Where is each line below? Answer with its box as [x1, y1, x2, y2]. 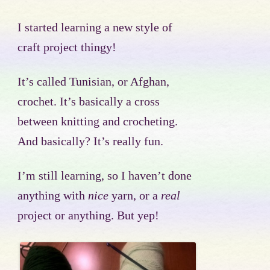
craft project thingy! [17, 41, 116, 54]
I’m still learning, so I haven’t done [17, 169, 192, 183]
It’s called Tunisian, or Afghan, [17, 75, 169, 89]
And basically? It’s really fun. [17, 135, 163, 148]
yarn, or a [108, 189, 161, 202]
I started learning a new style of [17, 21, 172, 34]
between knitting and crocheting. [17, 115, 178, 128]
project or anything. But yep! [17, 209, 159, 222]
